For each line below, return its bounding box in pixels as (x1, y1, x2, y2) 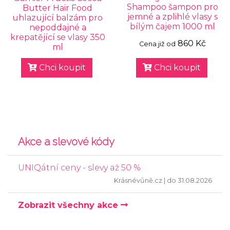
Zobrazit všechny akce (18, 200, 121, 210)
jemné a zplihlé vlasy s (127, 12, 218, 22)
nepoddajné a (29, 23, 86, 32)
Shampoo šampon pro (127, 2, 218, 12)
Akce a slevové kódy (18, 136, 114, 148)
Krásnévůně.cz (114, 177, 162, 184)
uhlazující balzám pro (12, 13, 103, 23)
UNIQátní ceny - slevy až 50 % (18, 163, 141, 172)
